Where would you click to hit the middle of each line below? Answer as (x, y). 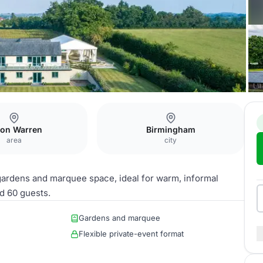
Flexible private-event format (131, 234)
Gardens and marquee (119, 218)
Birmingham (171, 129)
